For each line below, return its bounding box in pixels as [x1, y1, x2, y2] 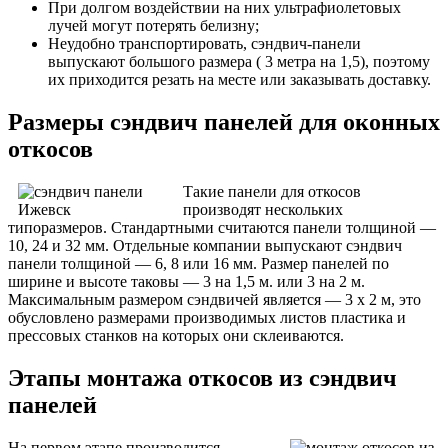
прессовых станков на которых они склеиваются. [8, 327, 344, 344]
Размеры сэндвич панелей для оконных [8, 109, 440, 136]
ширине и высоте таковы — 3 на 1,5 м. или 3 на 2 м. [8, 273, 365, 290]
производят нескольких [183, 201, 343, 218]
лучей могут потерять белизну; [48, 17, 259, 35]
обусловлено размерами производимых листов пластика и [8, 309, 406, 326]
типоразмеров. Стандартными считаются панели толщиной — [8, 219, 436, 236]
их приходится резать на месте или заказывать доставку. [48, 71, 431, 89]
